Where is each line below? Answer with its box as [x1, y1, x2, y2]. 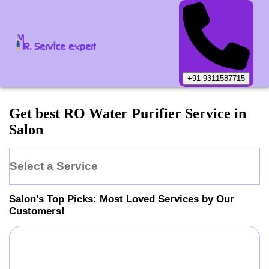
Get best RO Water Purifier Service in [9, 106, 246, 122]
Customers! [9, 205, 65, 217]
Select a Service [10, 159, 98, 172]
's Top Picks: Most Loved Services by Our [36, 193, 234, 205]
